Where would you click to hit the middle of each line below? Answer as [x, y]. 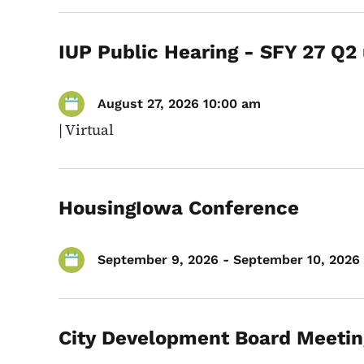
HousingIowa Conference [179, 208]
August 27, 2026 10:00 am [179, 104]
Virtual [89, 130]
